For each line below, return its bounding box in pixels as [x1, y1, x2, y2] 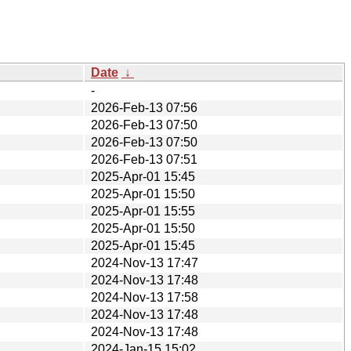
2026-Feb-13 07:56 [91, 100, 197, 114]
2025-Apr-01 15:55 [91, 204, 195, 218]
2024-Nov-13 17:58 [91, 290, 198, 304]
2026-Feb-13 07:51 [91, 152, 197, 166]
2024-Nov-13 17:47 [91, 255, 198, 270]
